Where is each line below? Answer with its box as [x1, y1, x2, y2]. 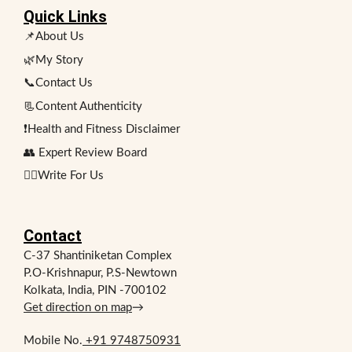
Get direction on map [24, 302, 132, 314]
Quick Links [24, 7, 107, 27]
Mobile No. [24, 335, 82, 347]
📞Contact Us [24, 77, 93, 90]
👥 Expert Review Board [24, 146, 147, 159]
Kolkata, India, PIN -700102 [24, 284, 167, 297]
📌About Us [24, 31, 84, 43]
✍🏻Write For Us [24, 170, 104, 182]
